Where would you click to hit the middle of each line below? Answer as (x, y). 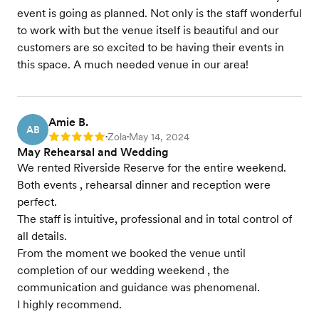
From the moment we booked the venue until (131, 253)
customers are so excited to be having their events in (151, 48)
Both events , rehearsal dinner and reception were (144, 185)
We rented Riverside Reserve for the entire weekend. (152, 168)
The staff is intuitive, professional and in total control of (155, 219)
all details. (42, 236)
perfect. (37, 202)
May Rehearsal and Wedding (93, 152)
